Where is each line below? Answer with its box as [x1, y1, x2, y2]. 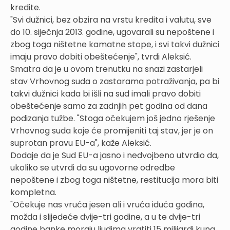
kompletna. [10, 186, 56, 198]
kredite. [10, 2, 41, 13]
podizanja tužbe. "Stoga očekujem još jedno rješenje [10, 112, 215, 124]
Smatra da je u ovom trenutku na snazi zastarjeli [10, 63, 203, 75]
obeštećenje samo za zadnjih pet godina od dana [10, 100, 207, 112]
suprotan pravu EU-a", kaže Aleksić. [10, 137, 151, 149]
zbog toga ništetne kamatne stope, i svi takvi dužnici [10, 39, 219, 50]
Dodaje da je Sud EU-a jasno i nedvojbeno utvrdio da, [10, 149, 219, 161]
